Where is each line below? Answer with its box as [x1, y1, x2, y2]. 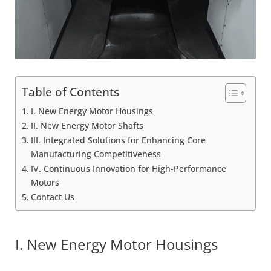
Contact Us [30, 191, 74, 203]
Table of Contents [22, 83, 119, 100]
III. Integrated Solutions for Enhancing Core [30, 134, 206, 146]
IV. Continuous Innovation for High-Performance [30, 163, 226, 174]
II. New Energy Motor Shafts [30, 120, 143, 131]
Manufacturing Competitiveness [30, 148, 161, 160]
